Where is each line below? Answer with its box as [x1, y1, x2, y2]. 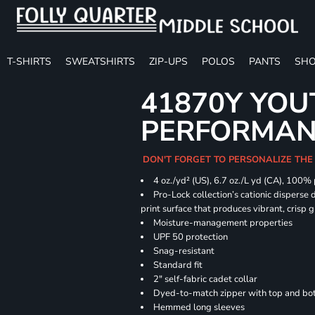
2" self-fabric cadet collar [153, 273, 258, 285]
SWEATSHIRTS [65, 54, 135, 68]
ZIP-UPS [149, 54, 188, 68]
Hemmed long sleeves [153, 301, 245, 314]
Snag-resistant [153, 245, 215, 257]
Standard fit [153, 259, 203, 271]
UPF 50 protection [153, 231, 229, 243]
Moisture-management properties [153, 217, 293, 229]
